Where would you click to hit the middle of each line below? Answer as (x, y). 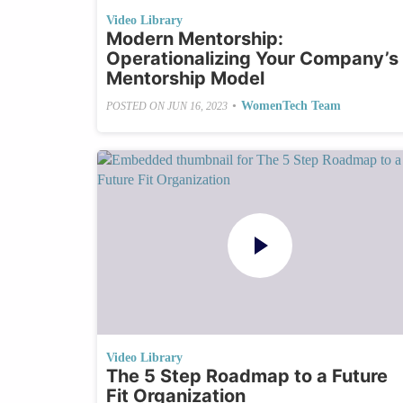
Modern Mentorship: (194, 39)
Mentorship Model (185, 79)
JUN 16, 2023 (197, 106)
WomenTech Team (291, 106)
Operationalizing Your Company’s (252, 59)
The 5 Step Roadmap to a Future (246, 376)
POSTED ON (136, 106)
